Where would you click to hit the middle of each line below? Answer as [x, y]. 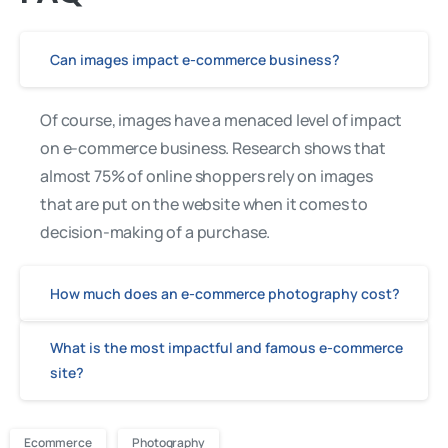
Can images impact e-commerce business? [195, 59]
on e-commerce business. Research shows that [213, 147]
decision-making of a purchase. [155, 231]
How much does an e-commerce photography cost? [225, 293]
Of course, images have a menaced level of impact [221, 119]
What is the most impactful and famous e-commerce [226, 347]
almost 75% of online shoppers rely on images [206, 175]
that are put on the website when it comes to [204, 203]
